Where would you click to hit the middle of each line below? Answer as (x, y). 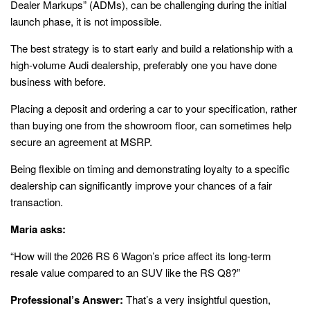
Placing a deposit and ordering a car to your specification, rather (154, 109)
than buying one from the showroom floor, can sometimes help (151, 125)
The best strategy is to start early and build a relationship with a (152, 48)
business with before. (58, 82)
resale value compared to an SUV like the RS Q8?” (125, 273)
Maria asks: (38, 229)
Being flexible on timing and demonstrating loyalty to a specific (150, 169)
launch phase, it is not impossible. (86, 21)
